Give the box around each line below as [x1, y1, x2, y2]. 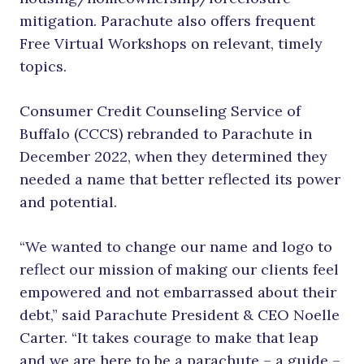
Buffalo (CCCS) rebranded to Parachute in [19, 124, 312, 144]
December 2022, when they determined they [19, 147, 327, 167]
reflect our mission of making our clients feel [19, 260, 339, 279]
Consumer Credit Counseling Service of [19, 102, 301, 121]
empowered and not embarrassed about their [19, 283, 336, 302]
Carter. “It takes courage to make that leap [19, 328, 318, 348]
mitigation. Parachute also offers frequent [19, 11, 315, 31]
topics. [19, 57, 67, 76]
